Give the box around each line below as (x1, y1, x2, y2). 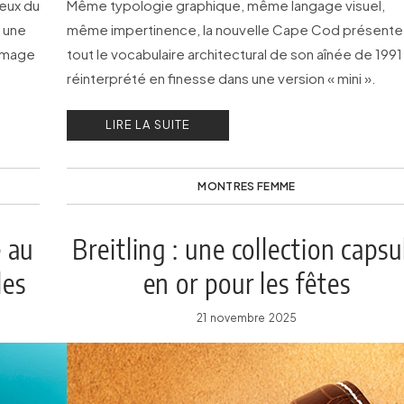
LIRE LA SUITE (106, 117, 190, 132)
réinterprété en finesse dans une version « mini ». (67, 69, 376, 87)
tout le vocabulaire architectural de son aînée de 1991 (67, 45, 402, 62)
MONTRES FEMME (197, 179, 296, 193)
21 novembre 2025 (197, 311, 297, 325)
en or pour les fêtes (142, 266, 351, 300)
